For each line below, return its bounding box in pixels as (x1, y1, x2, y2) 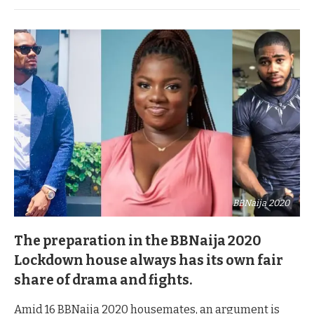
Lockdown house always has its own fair (14, 252, 283, 268)
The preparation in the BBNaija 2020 (14, 232, 261, 249)
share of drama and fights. (14, 271, 193, 288)
